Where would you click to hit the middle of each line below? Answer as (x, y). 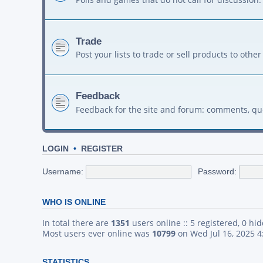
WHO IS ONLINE (74, 203)
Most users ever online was (97, 234)
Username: (63, 171)
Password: (217, 171)
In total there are (77, 223)
